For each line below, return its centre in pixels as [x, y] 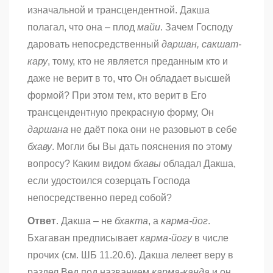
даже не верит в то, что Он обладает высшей [129, 79]
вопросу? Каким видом [80, 164]
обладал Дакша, [200, 164]
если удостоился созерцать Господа [109, 181]
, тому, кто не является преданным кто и [138, 62]
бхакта [131, 221]
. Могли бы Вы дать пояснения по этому [142, 147]
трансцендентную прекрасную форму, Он [121, 113]
